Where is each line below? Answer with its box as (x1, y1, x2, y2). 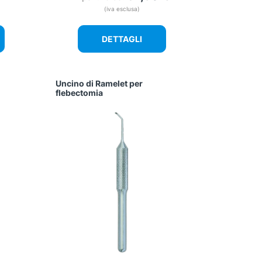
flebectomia (56, 88, 104, 98)
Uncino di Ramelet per (56, 78, 143, 89)
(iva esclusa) (104, 5, 140, 13)
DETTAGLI (101, 34, 142, 44)
